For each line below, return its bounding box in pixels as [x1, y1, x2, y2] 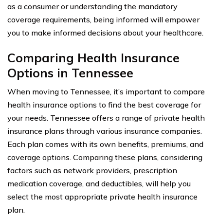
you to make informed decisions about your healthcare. [7, 27, 203, 37]
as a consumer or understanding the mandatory [7, 1, 178, 11]
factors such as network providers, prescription [7, 165, 177, 175]
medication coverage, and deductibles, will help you [7, 178, 191, 188]
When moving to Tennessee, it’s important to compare [7, 86, 205, 96]
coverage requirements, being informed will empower [7, 14, 200, 24]
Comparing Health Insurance [7, 50, 180, 65]
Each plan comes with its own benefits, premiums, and [7, 139, 203, 149]
